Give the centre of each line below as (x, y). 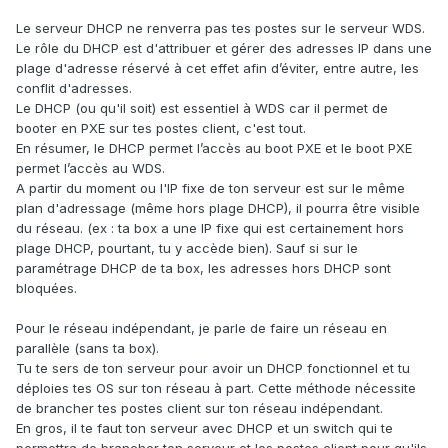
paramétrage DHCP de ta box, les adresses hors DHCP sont (203, 268)
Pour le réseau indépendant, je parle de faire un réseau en (201, 328)
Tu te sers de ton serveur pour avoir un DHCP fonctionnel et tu (213, 368)
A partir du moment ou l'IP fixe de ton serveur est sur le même (210, 188)
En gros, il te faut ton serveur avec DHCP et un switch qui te (204, 428)
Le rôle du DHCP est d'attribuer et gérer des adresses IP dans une (224, 48)
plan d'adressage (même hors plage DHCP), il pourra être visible (218, 208)
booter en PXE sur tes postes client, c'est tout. (161, 128)
